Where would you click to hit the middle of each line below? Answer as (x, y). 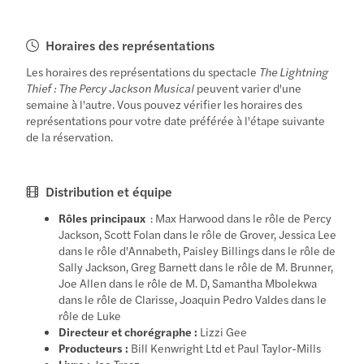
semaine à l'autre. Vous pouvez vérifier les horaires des (165, 104)
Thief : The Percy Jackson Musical (110, 87)
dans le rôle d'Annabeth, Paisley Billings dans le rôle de (197, 250)
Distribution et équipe (109, 191)
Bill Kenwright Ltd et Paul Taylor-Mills (225, 347)
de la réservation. (70, 136)
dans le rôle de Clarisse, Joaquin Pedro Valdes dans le (193, 299)
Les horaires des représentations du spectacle (143, 71)
